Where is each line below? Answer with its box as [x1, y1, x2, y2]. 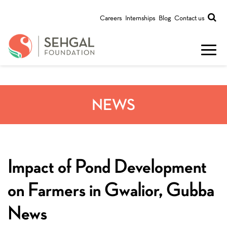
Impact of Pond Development [8, 155, 207, 178]
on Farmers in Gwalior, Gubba [8, 178, 214, 201]
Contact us [174, 14, 204, 22]
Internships [125, 14, 155, 22]
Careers [100, 14, 122, 22]
